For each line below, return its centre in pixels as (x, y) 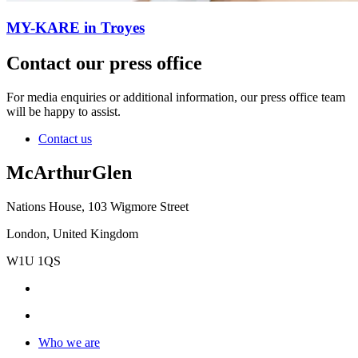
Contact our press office (104, 64)
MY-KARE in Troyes (76, 28)
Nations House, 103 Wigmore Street (97, 207)
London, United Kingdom (72, 234)
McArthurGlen (69, 173)
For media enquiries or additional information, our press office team (176, 97)
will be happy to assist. (64, 112)
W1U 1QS (35, 261)
